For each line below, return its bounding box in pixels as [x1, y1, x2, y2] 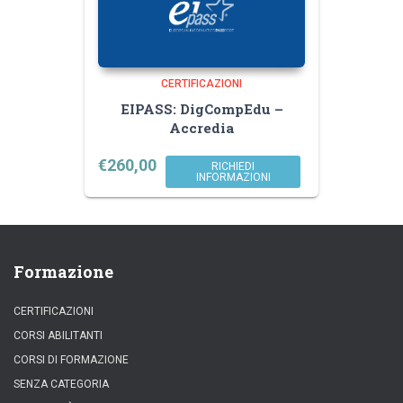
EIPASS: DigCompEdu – [120, 99, 283, 118]
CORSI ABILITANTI [13, 329, 103, 342]
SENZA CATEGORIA [13, 378, 109, 390]
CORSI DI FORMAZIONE [13, 354, 129, 366]
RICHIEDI [211, 159, 255, 173]
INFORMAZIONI [195, 170, 271, 184]
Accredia [169, 118, 234, 137]
